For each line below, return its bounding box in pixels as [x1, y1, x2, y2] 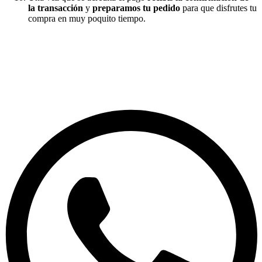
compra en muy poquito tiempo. [28, 13, 146, 23]
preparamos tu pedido [92, 2, 180, 13]
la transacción [28, 2, 83, 13]
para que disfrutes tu [180, 2, 257, 13]
